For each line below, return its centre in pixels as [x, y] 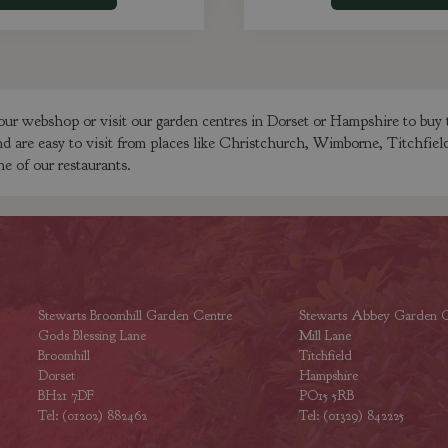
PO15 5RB [326, 395]
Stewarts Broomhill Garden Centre [134, 315]
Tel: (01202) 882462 [92, 415]
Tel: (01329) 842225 [351, 415]
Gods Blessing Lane [91, 335]
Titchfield [325, 355]
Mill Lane [324, 335]
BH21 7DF [65, 395]
